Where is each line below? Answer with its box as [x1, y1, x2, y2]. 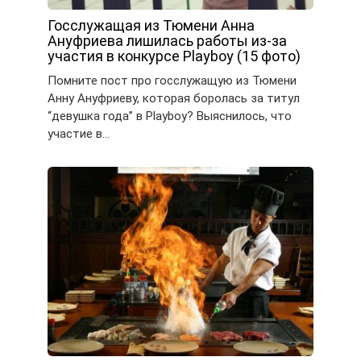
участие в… [48, 126, 110, 141]
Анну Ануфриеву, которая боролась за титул [48, 90, 300, 106]
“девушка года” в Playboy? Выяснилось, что [48, 108, 292, 123]
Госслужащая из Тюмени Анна [48, 16, 255, 34]
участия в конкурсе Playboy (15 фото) [48, 47, 301, 64]
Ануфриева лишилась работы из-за [48, 31, 287, 49]
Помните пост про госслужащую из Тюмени [48, 73, 297, 88]
